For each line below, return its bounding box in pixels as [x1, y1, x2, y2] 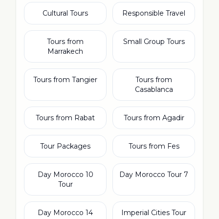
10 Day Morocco [37, 170, 84, 179]
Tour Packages [40, 142, 90, 151]
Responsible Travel [122, 9, 185, 18]
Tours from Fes [128, 142, 179, 151]
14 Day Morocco [38, 208, 84, 217]
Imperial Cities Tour [121, 208, 186, 217]
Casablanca [134, 85, 173, 94]
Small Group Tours [123, 37, 185, 46]
